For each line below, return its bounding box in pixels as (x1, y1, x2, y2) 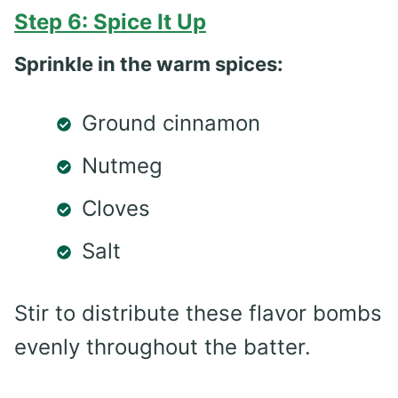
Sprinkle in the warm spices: (14, 52, 283, 76)
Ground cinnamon (82, 109, 260, 136)
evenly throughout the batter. (14, 333, 311, 360)
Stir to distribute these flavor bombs (14, 299, 382, 326)
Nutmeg (82, 152, 163, 179)
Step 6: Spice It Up (14, 8, 206, 35)
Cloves (82, 195, 150, 221)
